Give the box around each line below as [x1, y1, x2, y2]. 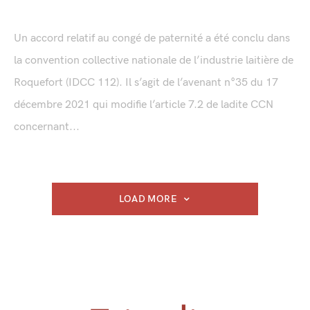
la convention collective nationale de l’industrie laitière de [14, 54, 293, 68]
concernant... [14, 120, 80, 134]
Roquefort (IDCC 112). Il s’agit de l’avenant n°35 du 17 [14, 76, 278, 90]
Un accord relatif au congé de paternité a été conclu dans [14, 32, 290, 46]
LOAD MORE [118, 193, 177, 206]
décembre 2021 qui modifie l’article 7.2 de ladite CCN [14, 98, 273, 112]
